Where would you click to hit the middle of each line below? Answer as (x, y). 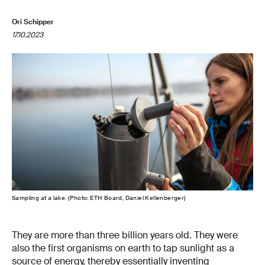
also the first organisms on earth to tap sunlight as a (123, 248)
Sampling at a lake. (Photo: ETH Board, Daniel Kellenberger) (99, 198)
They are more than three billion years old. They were (125, 235)
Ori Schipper (33, 22)
